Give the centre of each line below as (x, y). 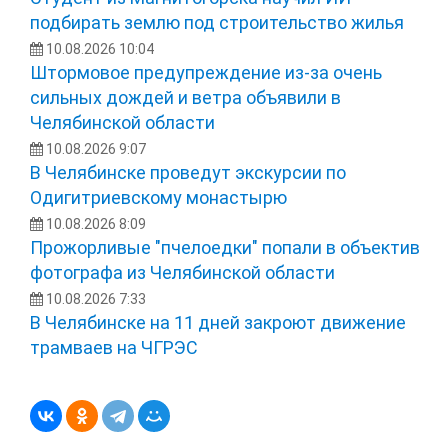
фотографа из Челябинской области (182, 272)
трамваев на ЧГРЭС (114, 347)
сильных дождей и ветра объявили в (185, 97)
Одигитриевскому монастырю (158, 197)
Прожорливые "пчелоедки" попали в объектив (225, 247)
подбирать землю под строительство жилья (217, 22)
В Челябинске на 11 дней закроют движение (218, 322)
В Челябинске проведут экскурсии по (188, 172)
